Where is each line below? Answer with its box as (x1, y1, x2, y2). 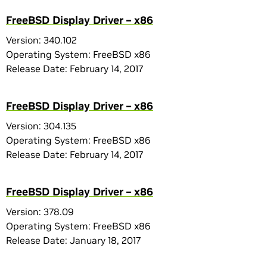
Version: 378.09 (6, 206, 74, 218)
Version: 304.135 (6, 120, 76, 132)
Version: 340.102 (6, 34, 77, 46)
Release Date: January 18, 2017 (6, 234, 141, 246)
